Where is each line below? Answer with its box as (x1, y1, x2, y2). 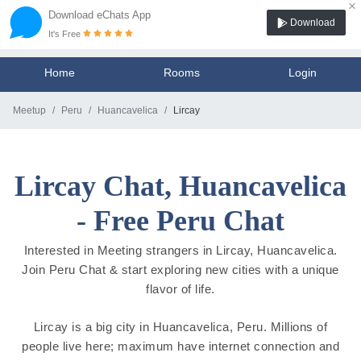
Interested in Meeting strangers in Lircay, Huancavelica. (23, 243, 338, 258)
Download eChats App (48, 9, 151, 21)
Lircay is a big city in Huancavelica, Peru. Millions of (33, 319, 328, 334)
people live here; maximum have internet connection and (22, 338, 339, 353)
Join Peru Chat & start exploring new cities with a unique (22, 263, 339, 277)
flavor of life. (146, 282, 215, 297)
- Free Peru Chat (77, 205, 284, 237)
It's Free (48, 29, 83, 39)
